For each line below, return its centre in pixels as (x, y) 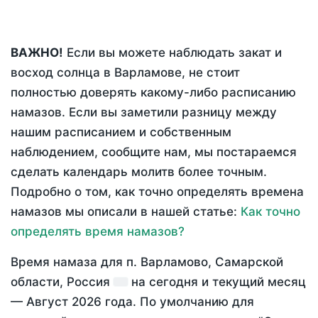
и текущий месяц (252, 282)
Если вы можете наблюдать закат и (172, 53)
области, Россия (62, 282)
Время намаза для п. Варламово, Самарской (147, 262)
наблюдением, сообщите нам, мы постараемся (154, 152)
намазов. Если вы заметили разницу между (144, 113)
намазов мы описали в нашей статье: (126, 212)
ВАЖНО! (37, 53)
